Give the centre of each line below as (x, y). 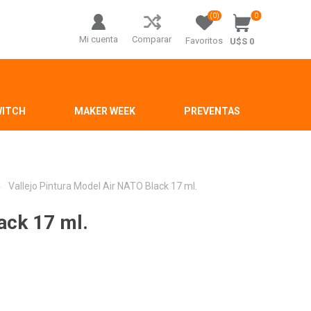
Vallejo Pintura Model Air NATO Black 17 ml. (103, 186)
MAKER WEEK (104, 111)
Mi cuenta (99, 39)
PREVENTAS (212, 111)
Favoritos (204, 41)
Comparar (152, 39)
